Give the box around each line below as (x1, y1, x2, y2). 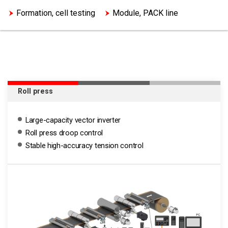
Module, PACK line (112, 8, 178, 18)
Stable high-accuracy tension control (25, 141, 144, 150)
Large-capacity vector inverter (25, 116, 121, 125)
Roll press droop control (25, 128, 103, 137)
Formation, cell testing (16, 8, 95, 18)
